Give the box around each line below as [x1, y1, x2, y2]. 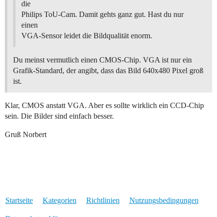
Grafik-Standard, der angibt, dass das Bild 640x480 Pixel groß [13, 66, 203, 75]
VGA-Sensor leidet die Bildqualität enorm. [21, 31, 152, 40]
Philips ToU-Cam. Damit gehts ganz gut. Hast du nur [21, 10, 184, 19]
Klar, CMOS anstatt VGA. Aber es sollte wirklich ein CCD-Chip [5, 101, 204, 110]
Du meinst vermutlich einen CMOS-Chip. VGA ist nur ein [13, 56, 192, 64]
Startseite [5, 196, 33, 205]
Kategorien [42, 196, 77, 205]
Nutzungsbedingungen [129, 196, 199, 205]
